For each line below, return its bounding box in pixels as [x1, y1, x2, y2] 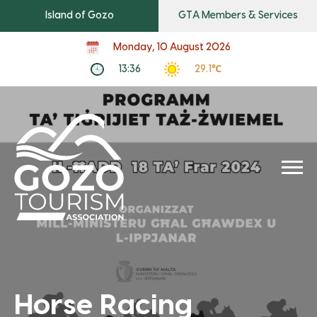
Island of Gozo [45, 11, 114, 21]
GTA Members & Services [178, 11, 298, 21]
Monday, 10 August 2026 [113, 42, 231, 52]
